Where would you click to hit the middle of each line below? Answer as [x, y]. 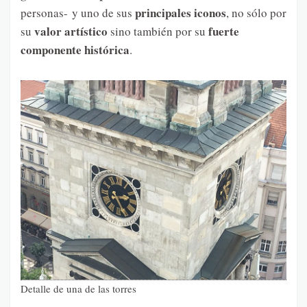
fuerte [224, 31]
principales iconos [181, 12]
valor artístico [71, 31]
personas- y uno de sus [78, 12]
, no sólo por [256, 12]
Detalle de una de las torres [78, 288]
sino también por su [158, 31]
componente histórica [75, 49]
